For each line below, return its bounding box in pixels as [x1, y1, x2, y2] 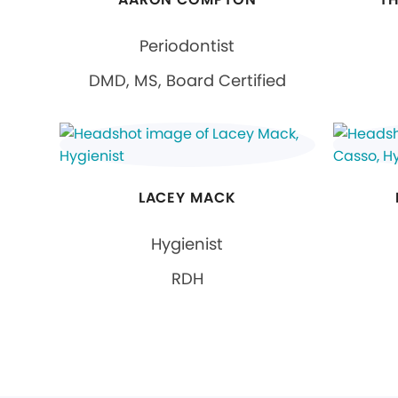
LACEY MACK [138, 187, 237, 208]
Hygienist [151, 233, 224, 255]
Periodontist [139, 35, 235, 57]
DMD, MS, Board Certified [88, 69, 286, 92]
